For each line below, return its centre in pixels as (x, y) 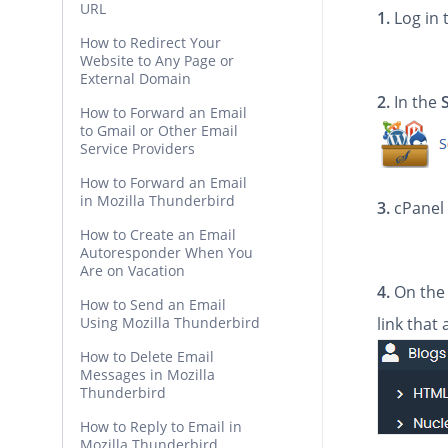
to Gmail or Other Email (159, 130)
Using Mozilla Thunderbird (170, 322)
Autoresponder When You (166, 252)
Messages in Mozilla (147, 374)
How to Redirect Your (150, 42)
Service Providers (137, 148)
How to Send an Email (153, 304)
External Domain (135, 78)
